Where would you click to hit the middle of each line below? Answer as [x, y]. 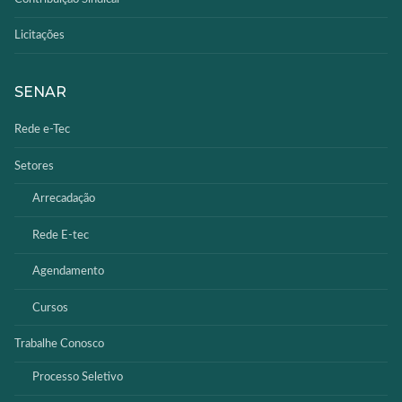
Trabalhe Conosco [59, 345]
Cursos [50, 308]
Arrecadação [64, 199]
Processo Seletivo [78, 377]
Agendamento [68, 272]
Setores [34, 166]
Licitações [39, 36]
